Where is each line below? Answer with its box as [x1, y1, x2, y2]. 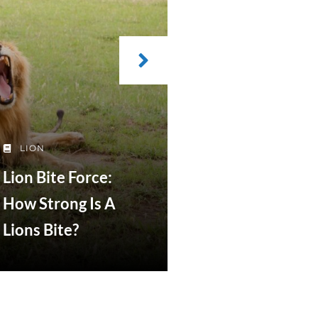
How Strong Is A [2, 194, 116, 214]
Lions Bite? [2, 220, 79, 240]
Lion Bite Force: [2, 168, 112, 187]
